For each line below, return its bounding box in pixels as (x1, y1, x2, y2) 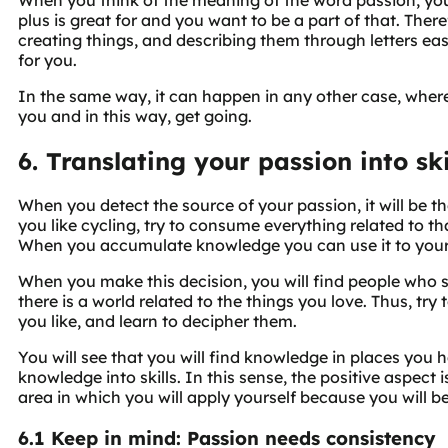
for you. (18, 49, 77, 70)
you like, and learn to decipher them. (18, 311, 297, 332)
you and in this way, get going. (18, 105, 252, 126)
